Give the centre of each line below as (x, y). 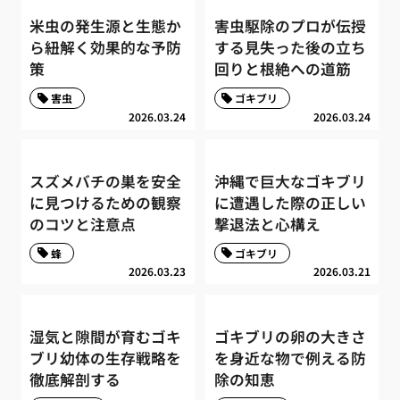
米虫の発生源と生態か (106, 26)
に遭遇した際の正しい (290, 203)
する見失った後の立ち (290, 48)
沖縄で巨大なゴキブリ (290, 182)
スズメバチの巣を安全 (106, 182)
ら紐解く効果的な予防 (106, 48)
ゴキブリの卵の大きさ (290, 336)
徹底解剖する (75, 379)
